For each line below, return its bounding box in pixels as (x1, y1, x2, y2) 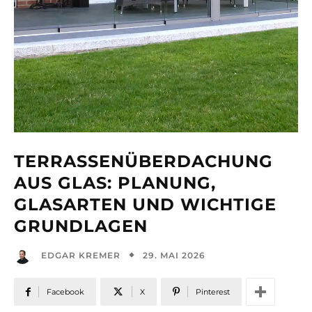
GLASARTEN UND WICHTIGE (14, 194, 276, 215)
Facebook (47, 287, 84, 297)
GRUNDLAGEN (14, 216, 148, 237)
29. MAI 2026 (143, 249, 205, 260)
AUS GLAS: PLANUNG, (14, 173, 216, 194)
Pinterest (196, 287, 230, 297)
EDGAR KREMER (41, 250, 120, 261)
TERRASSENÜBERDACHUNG (14, 151, 273, 172)
